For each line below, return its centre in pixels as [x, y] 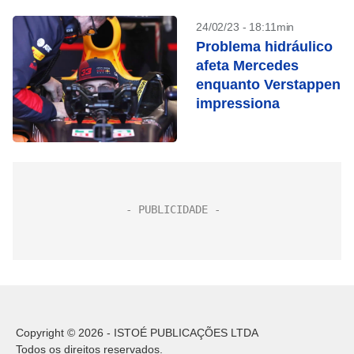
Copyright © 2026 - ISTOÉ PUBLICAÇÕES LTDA [137, 333]
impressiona [238, 104]
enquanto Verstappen [268, 85]
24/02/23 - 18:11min [245, 27]
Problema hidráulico [264, 47]
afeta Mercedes [247, 66]
